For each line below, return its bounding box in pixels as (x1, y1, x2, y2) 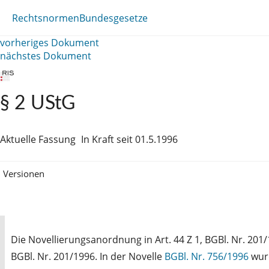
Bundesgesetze (79, 11, 148, 25)
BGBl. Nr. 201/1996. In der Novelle (11, 249, 165, 263)
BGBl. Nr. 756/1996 (165, 249, 249, 263)
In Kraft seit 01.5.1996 (81, 133, 178, 146)
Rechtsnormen (12, 11, 79, 25)
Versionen (3, 167, 44, 180)
